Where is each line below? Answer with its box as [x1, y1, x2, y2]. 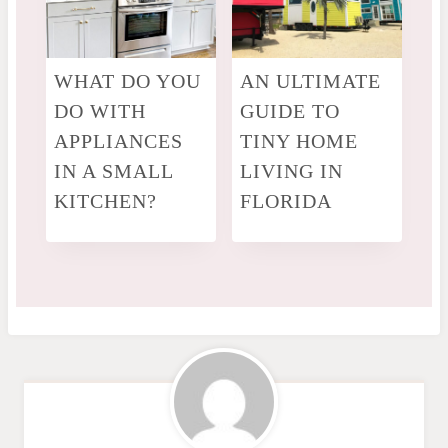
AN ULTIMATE [240, 69, 381, 92]
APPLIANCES [53, 129, 183, 152]
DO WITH [53, 99, 146, 122]
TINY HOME [240, 129, 358, 152]
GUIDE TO [240, 99, 340, 122]
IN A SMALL [53, 159, 173, 182]
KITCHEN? [53, 189, 157, 212]
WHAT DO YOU [53, 69, 201, 92]
